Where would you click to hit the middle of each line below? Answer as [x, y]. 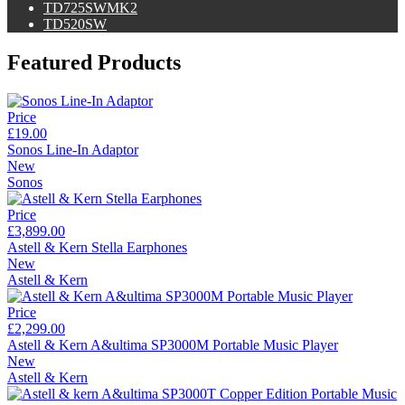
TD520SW [75, 24]
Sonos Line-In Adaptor [73, 149]
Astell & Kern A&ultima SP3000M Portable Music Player [173, 344]
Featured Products [94, 62]
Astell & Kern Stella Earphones [97, 247]
